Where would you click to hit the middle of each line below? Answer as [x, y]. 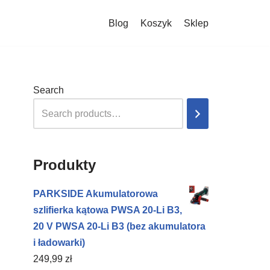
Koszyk [156, 23]
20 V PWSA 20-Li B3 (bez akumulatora [119, 226]
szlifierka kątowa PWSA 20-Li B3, [108, 210]
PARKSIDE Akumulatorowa [96, 194]
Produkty [64, 165]
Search [49, 90]
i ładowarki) [59, 243]
